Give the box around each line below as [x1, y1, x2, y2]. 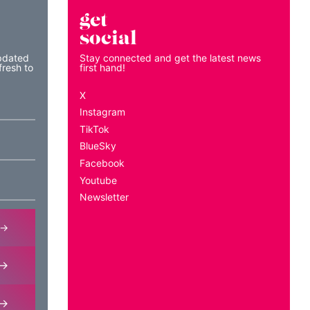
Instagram [80, 131, 126, 143]
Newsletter [80, 216, 129, 228]
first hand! [80, 86, 126, 99]
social [80, 51, 138, 76]
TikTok [80, 148, 110, 161]
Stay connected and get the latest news [80, 77, 262, 89]
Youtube [80, 199, 118, 212]
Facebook [80, 182, 125, 194]
